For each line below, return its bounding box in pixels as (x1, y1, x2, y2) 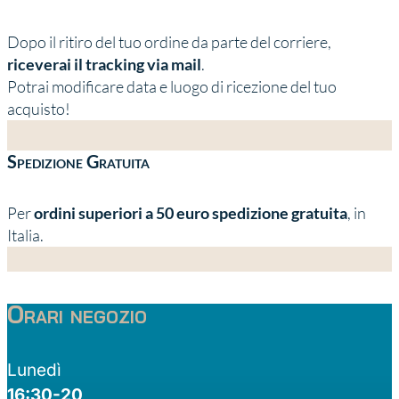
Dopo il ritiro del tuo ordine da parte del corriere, (7, 32, 331, 53)
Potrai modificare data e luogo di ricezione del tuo (7, 77, 337, 97)
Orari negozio (7, 298, 147, 330)
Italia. (7, 225, 44, 246)
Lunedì (7, 359, 61, 380)
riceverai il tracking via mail (7, 54, 201, 75)
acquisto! (7, 99, 70, 119)
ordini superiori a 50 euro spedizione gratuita (34, 203, 347, 224)
